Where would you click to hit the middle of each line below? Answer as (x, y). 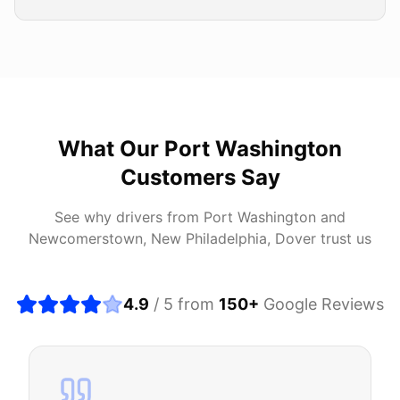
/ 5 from (184, 304)
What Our (111, 149)
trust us (344, 238)
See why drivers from (129, 217)
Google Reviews (321, 304)
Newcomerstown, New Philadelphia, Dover (172, 238)
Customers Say (200, 177)
